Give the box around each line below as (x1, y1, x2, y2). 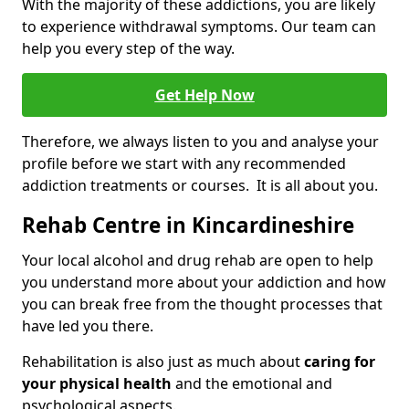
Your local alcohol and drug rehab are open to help (22, 250, 373, 271)
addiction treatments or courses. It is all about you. (22, 175, 378, 196)
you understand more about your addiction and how (22, 272, 386, 293)
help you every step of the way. (22, 38, 235, 59)
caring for (304, 351, 375, 372)
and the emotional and (172, 373, 332, 394)
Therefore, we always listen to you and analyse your (22, 131, 379, 152)
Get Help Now (154, 85, 255, 106)
